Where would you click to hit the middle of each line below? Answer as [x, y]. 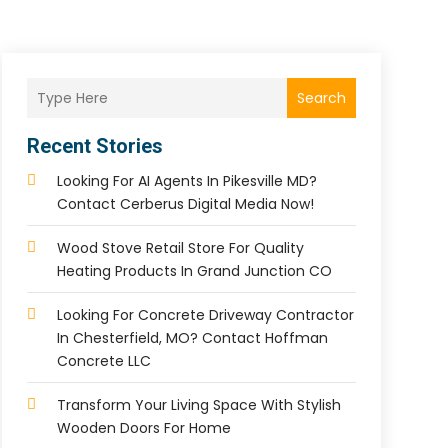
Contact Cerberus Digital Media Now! [185, 204]
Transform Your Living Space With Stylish [198, 405]
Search [321, 97]
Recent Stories [94, 146]
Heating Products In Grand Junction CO [194, 271]
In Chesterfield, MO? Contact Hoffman [192, 338]
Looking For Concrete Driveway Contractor [205, 315]
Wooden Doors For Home [143, 428]
